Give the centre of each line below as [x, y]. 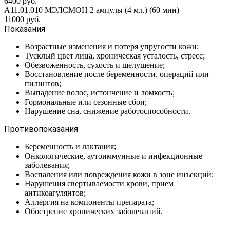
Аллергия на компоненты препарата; [89, 202]
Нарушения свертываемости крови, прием [99, 183]
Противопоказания [41, 129]
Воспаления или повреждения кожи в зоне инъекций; [119, 174]
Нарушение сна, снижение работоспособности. [108, 111]
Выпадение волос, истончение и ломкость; [100, 92]
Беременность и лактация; [70, 146]
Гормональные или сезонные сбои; [86, 102]
